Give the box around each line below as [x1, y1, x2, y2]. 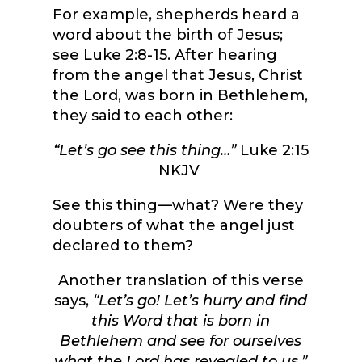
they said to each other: [52, 107, 233, 125]
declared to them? [52, 237, 193, 255]
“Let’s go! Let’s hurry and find [93, 292, 308, 310]
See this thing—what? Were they [52, 196, 303, 215]
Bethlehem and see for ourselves [60, 332, 302, 351]
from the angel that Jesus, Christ [52, 66, 303, 85]
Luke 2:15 [235, 141, 309, 160]
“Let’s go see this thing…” [53, 141, 236, 160]
